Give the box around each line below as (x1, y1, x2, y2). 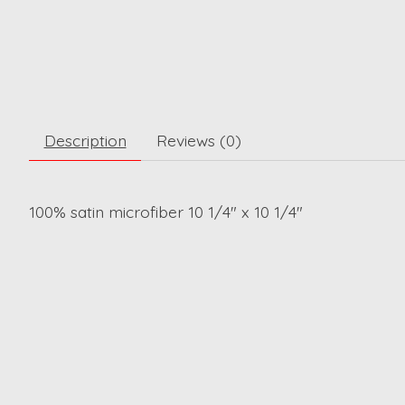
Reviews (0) (155, 130, 241, 151)
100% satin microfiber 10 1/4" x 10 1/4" (29, 202, 303, 222)
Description (43, 130, 127, 151)
